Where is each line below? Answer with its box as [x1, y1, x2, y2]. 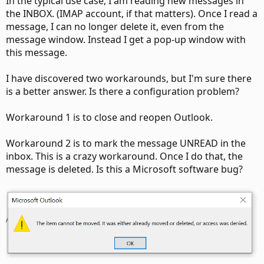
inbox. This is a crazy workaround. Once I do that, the [6, 150, 243, 163]
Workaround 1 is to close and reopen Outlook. [6, 111, 213, 124]
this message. [6, 46, 67, 59]
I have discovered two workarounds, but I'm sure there [6, 72, 252, 85]
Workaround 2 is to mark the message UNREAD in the [6, 137, 246, 150]
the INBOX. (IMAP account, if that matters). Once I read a [6, 7, 258, 20]
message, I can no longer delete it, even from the [6, 20, 224, 33]
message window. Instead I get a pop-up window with [6, 33, 246, 46]
